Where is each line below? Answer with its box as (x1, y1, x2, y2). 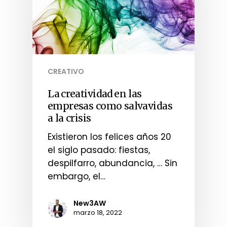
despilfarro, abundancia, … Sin (48, 157, 177, 170)
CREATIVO (48, 66, 84, 77)
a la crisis (48, 112, 92, 125)
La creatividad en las (48, 88, 142, 100)
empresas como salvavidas (48, 100, 172, 112)
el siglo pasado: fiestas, (48, 144, 150, 157)
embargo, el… (48, 170, 105, 183)
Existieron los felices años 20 (48, 131, 171, 143)
